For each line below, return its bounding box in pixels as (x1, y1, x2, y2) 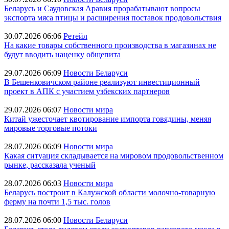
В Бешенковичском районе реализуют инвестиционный (4, 78, 200, 86)
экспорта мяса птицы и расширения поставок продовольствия (4, 13, 221, 22)
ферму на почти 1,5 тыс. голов (4, 197, 110, 206)
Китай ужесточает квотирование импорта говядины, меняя (4, 114, 211, 123)
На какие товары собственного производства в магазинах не (4, 41, 216, 50)
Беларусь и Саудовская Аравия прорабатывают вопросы (4, 4, 200, 13)
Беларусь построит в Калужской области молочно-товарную (4, 188, 215, 197)
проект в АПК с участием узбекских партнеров (4, 87, 170, 96)
